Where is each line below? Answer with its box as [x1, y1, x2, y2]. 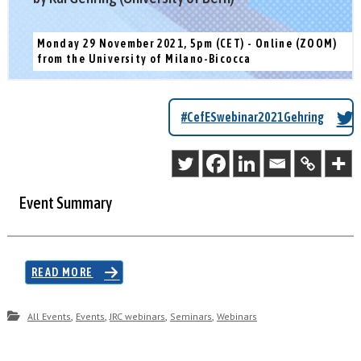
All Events [27, 310, 71, 323]
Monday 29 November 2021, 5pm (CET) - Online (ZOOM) [36, 36, 337, 50]
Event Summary [19, 193, 112, 212]
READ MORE [31, 265, 93, 279]
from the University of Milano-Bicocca [36, 52, 251, 65]
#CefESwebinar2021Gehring [181, 110, 325, 125]
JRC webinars [109, 310, 165, 323]
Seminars [169, 310, 212, 323]
